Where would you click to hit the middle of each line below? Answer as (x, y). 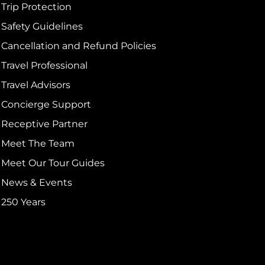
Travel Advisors (36, 85)
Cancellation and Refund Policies (79, 46)
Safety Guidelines (42, 26)
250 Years (24, 202)
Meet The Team (38, 143)
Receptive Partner (45, 124)
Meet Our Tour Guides (53, 163)
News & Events (37, 182)
